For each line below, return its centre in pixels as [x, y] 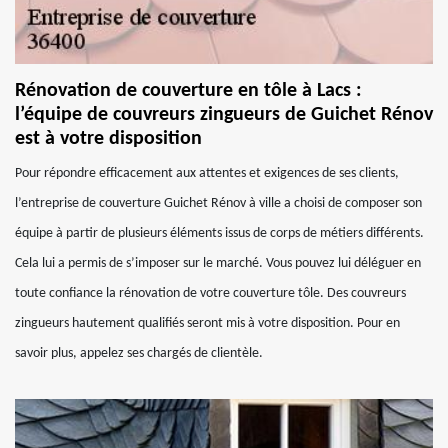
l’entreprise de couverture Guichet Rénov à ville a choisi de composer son [218, 203]
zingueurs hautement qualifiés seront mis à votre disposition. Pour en [207, 323]
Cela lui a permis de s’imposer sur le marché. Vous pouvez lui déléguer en [218, 263]
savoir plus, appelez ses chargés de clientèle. [139, 353]
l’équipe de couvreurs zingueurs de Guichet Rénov [224, 115]
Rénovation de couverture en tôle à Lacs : [188, 91]
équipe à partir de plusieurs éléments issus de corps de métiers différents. [219, 233]
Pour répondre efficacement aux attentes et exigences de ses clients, [207, 173]
